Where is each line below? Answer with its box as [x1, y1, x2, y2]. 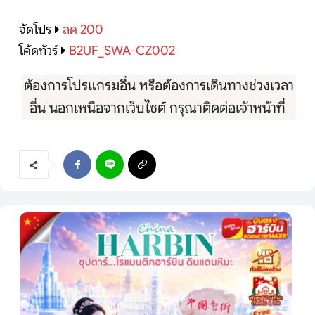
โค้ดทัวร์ [19, 43, 58, 59]
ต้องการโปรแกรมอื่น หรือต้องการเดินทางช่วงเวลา [24, 77, 294, 95]
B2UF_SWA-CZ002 [69, 43, 175, 59]
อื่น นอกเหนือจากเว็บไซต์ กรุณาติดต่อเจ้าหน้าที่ [29, 99, 289, 117]
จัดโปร [19, 22, 51, 38]
